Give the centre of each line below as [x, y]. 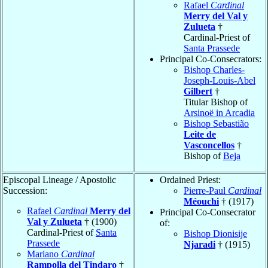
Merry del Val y [216, 16]
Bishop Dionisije [215, 233]
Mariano [44, 254]
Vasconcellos [209, 145]
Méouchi [201, 201]
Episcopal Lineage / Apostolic [60, 179]
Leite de [200, 134]
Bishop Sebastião [216, 123]
